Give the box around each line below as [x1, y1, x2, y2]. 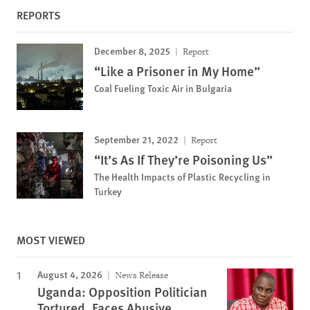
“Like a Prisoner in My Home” [94, 61, 260, 80]
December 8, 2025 [94, 43, 170, 57]
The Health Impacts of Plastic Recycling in [94, 169, 271, 183]
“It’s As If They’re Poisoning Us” [94, 149, 273, 169]
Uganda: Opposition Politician [37, 282, 208, 301]
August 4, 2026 [37, 266, 102, 281]
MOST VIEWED [17, 231, 85, 248]
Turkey [94, 183, 122, 198]
